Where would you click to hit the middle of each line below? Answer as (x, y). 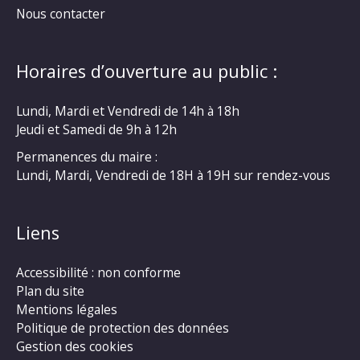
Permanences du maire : (87, 157)
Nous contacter (61, 14)
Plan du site (50, 290)
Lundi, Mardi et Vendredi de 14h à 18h (128, 110)
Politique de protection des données (123, 327)
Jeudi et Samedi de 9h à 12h (96, 129)
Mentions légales (67, 309)
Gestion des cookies (75, 346)
